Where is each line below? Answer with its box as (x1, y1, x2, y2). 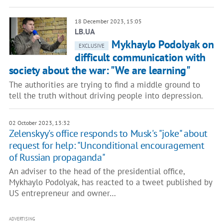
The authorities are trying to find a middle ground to (8, 79, 200, 90)
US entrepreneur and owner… (8, 188, 116, 199)
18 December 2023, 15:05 (75, 17, 142, 25)
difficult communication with (75, 50, 206, 64)
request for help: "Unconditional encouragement (8, 139, 205, 152)
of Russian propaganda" (8, 151, 106, 164)
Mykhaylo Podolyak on (111, 37, 214, 51)
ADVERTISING (8, 216, 35, 222)
